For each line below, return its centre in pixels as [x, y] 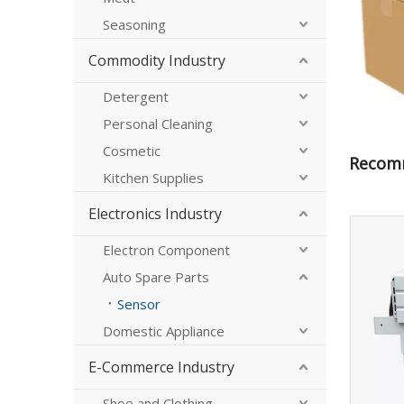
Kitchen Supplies [153, 178]
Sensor [139, 304]
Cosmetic [132, 151]
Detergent [136, 96]
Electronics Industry [155, 214]
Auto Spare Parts [156, 277]
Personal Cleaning [158, 124]
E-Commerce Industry [161, 367]
